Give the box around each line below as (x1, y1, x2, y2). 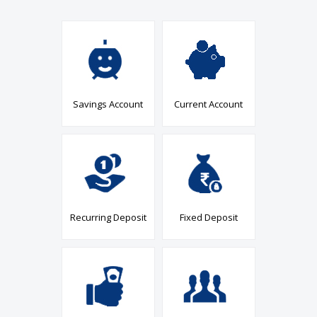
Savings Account (73, 98, 143, 111)
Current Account (174, 98, 243, 111)
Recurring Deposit (69, 211, 146, 224)
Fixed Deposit (179, 211, 238, 224)
